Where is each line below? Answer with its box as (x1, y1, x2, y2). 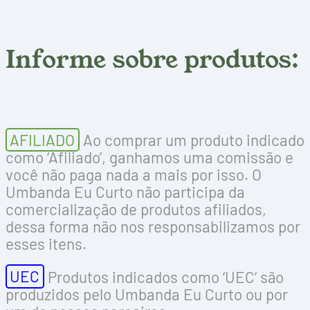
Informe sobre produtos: (6, 42, 299, 77)
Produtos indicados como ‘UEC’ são (44, 266, 284, 286)
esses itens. (6, 234, 86, 254)
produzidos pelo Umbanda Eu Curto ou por (6, 284, 288, 304)
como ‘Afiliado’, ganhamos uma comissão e (6, 147, 293, 167)
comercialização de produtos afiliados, (6, 199, 266, 219)
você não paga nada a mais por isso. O (6, 165, 262, 185)
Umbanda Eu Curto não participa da (6, 182, 245, 202)
